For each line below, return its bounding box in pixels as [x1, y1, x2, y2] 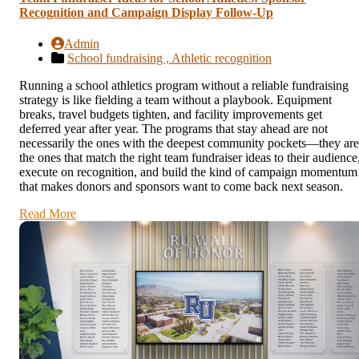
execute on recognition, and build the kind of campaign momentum [19, 164, 357, 179]
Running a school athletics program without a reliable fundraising [19, 78, 349, 92]
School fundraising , [67, 50, 171, 65]
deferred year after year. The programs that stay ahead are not [19, 121, 328, 135]
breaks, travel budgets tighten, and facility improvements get [19, 107, 322, 121]
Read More [19, 206, 76, 220]
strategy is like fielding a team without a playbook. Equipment [19, 92, 332, 107]
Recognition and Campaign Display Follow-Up [19, 5, 273, 19]
